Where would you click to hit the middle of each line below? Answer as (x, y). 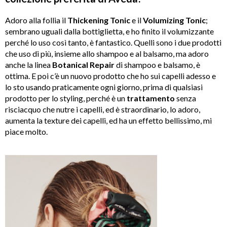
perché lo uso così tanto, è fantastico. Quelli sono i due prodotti (113, 43)
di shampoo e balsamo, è (157, 65)
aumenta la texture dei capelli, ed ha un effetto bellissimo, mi (108, 121)
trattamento (151, 98)
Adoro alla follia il (36, 20)
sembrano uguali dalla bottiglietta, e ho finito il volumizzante (109, 31)
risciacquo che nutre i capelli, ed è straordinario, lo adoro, (103, 109)
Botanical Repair (83, 65)
